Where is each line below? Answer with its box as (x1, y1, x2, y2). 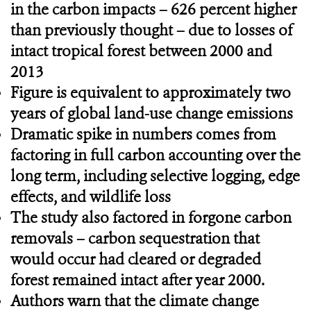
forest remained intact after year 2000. (10, 270, 264, 290)
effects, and (10, 187, 86, 207)
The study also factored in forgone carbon (10, 208, 292, 228)
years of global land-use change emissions (10, 103, 293, 124)
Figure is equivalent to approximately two (10, 83, 291, 103)
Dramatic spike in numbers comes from (10, 124, 276, 144)
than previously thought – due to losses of (10, 20, 293, 40)
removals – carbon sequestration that (10, 228, 260, 249)
